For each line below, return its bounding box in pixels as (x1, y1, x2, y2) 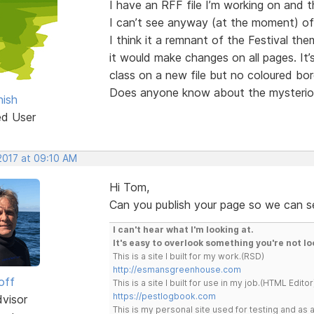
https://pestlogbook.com (112, 290, 216, 301)
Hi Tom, (109, 179, 149, 194)
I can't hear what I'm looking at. (112, 224, 254, 235)
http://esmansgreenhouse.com (112, 264, 241, 275)
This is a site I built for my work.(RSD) (112, 250, 264, 261)
